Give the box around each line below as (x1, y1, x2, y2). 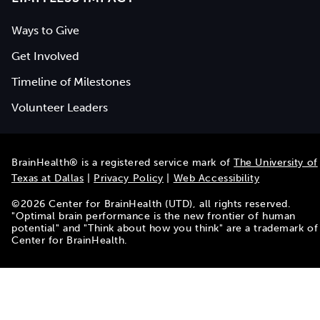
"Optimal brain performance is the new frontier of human (11, 210, 296, 223)
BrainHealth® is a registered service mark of (11, 156, 234, 169)
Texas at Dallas (11, 172, 84, 185)
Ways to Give (11, 24, 79, 38)
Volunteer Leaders (11, 101, 108, 115)
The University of (234, 156, 318, 169)
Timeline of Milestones (11, 75, 131, 89)
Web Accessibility (173, 172, 260, 185)
